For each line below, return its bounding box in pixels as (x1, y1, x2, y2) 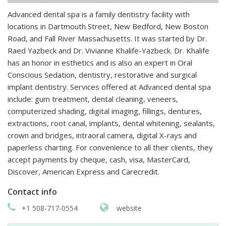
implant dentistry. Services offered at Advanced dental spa (8, 82, 211, 92)
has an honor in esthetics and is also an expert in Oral (8, 58, 192, 68)
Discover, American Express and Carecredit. (8, 166, 159, 177)
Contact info (8, 186, 57, 198)
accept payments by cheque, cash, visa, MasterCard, (8, 154, 190, 165)
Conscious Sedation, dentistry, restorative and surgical (8, 70, 197, 80)
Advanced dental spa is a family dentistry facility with (8, 9, 190, 20)
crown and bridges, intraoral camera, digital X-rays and (8, 130, 197, 141)
